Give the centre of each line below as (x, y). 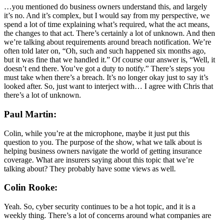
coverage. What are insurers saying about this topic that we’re (99, 160)
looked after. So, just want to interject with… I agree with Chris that (109, 86)
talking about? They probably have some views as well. (90, 168)
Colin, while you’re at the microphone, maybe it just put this (97, 133)
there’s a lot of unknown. (42, 95)
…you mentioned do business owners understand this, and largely (106, 7)
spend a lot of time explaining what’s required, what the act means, (107, 25)
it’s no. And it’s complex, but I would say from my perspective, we (107, 16)
